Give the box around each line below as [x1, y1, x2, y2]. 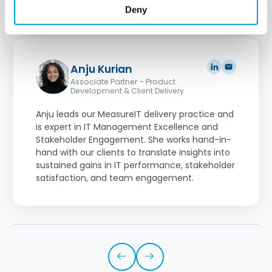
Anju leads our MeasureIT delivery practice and [35, 108, 234, 121]
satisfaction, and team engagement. [35, 172, 194, 185]
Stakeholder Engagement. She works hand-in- [35, 134, 231, 146]
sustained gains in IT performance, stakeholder [35, 159, 235, 172]
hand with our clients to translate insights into [35, 146, 230, 159]
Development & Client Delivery [70, 86, 184, 97]
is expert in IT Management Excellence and [35, 121, 218, 134]
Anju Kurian [70, 62, 132, 77]
